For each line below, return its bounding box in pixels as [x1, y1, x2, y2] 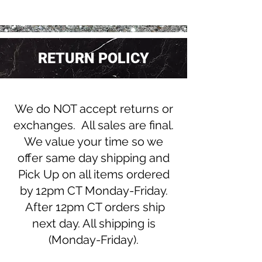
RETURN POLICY [38, 50, 149, 67]
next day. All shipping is [32, 216, 156, 230]
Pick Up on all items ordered [18, 167, 170, 181]
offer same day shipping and [18, 151, 170, 165]
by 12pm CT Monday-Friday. [19, 184, 168, 198]
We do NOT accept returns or [14, 102, 173, 116]
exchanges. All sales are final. [13, 118, 174, 132]
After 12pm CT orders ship [22, 200, 165, 214]
